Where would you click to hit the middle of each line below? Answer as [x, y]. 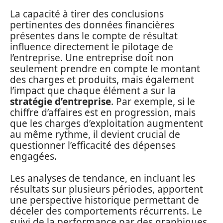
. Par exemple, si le [153, 101]
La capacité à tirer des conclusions [87, 14]
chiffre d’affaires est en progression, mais [103, 112]
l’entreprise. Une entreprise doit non [92, 57]
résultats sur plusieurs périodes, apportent [107, 189]
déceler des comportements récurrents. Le [106, 211]
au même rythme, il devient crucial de [95, 134]
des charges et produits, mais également [102, 79]
